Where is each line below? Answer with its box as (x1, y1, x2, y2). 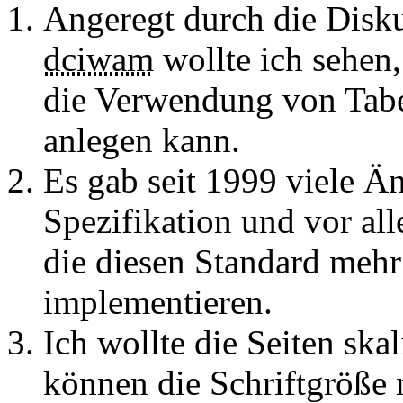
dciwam (43, 39, 154, 78)
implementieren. (43, 282, 273, 321)
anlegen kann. (43, 120, 240, 159)
